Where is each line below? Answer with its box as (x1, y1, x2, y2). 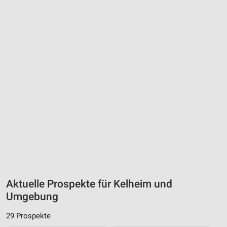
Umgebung (6, 191, 58, 203)
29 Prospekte (6, 211, 51, 221)
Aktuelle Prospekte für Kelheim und (6, 178, 172, 191)
